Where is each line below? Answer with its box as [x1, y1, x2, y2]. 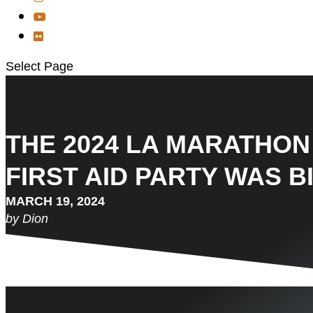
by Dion [6, 212, 48, 226]
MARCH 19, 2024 [6, 194, 105, 208]
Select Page [6, 59, 73, 73]
